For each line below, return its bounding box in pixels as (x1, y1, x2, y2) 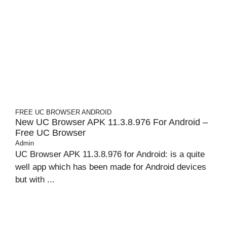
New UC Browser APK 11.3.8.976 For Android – (15, 117, 208, 127)
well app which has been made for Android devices (15, 162, 206, 172)
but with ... (15, 175, 55, 184)
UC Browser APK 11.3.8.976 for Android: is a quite (15, 149, 205, 159)
